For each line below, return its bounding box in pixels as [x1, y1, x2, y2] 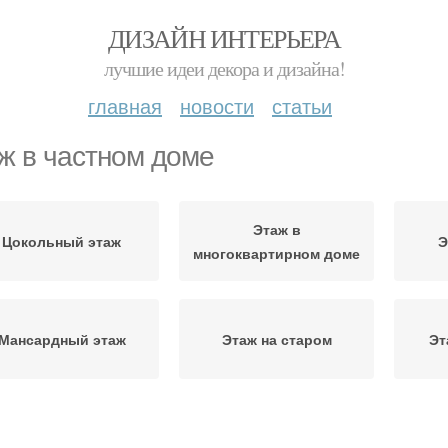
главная [88, 91, 162, 120]
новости [180, 91, 254, 120]
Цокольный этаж [2, 231, 121, 251]
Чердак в [29, 415, 94, 435]
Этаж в [252, 219, 301, 239]
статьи [272, 91, 332, 120]
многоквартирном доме [193, 243, 360, 263]
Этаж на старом [221, 329, 332, 349]
